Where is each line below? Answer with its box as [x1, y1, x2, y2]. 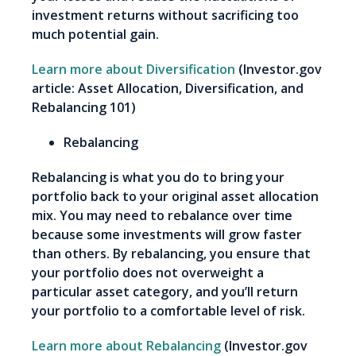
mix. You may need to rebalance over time [32, 207, 292, 225]
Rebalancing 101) [32, 99, 136, 117]
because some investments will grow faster [32, 226, 302, 244]
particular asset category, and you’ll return [32, 283, 298, 301]
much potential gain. [32, 25, 159, 44]
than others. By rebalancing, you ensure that [32, 245, 311, 263]
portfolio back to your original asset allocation [32, 188, 319, 206]
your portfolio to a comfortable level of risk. [32, 302, 305, 320]
